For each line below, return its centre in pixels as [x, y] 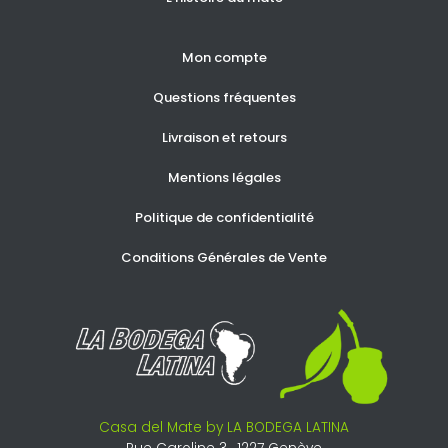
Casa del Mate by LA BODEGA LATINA [224, 427]
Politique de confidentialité [224, 218]
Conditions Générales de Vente [224, 258]
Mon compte [224, 58]
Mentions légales [224, 178]
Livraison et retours [224, 138]
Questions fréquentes [224, 98]
